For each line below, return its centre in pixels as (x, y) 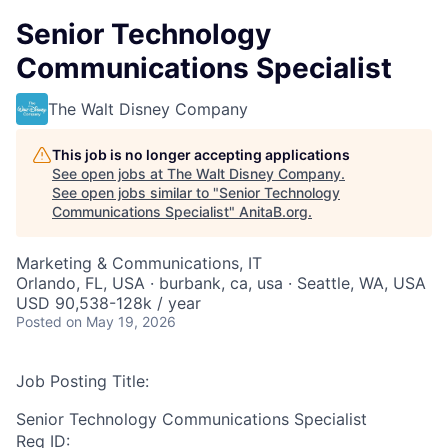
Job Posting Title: (82, 381)
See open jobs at (109, 173)
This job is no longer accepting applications (201, 154)
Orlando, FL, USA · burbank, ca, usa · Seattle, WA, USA (221, 283)
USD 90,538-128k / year (108, 303)
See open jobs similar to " (135, 192)
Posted (39, 321)
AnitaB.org (273, 211)
